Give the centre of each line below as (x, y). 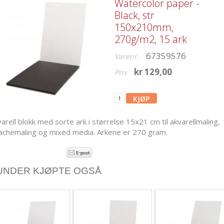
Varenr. (126, 56)
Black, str (134, 15)
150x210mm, (144, 27)
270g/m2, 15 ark (150, 39)
